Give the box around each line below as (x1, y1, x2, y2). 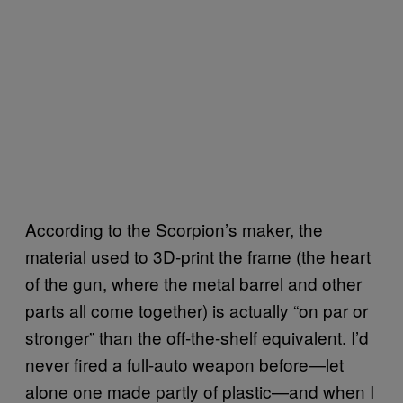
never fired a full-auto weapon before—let (25, 351, 344, 376)
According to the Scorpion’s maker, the (25, 216, 323, 241)
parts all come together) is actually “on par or (25, 297, 368, 322)
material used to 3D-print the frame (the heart (25, 243, 371, 268)
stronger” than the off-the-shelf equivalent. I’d (25, 324, 369, 349)
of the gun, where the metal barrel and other (25, 270, 362, 295)
